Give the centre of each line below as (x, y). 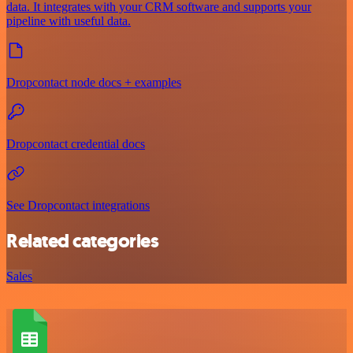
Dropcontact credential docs (76, 143)
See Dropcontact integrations (78, 205)
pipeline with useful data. (69, 20)
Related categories (83, 241)
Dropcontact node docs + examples (94, 82)
